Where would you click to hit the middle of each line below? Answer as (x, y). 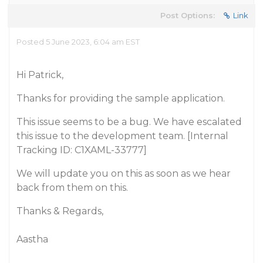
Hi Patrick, (40, 75)
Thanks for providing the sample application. (121, 98)
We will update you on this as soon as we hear (124, 173)
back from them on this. (72, 188)
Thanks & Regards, (60, 211)
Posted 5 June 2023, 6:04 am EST (78, 42)
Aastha (32, 239)
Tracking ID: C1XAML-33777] (82, 150)
